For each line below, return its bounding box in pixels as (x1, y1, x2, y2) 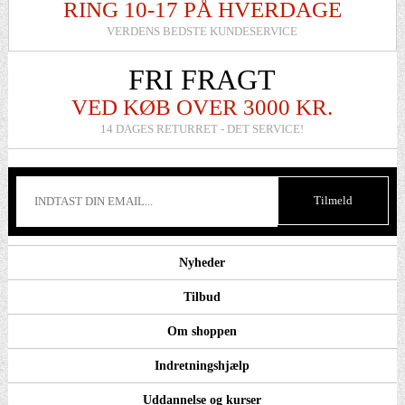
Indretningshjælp (155, 359, 250, 373)
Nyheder (179, 256, 226, 270)
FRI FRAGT (128, 63, 277, 97)
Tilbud (184, 290, 221, 305)
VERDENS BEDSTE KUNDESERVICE (107, 24, 298, 39)
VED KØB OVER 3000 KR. (71, 95, 334, 120)
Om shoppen (167, 325, 238, 339)
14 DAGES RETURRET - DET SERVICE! (100, 122, 305, 137)
